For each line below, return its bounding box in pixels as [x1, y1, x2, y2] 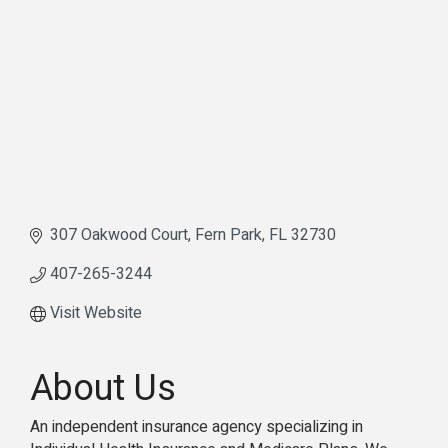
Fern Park [195, 223, 262, 248]
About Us [30, 362, 176, 416]
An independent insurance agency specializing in [30, 415, 363, 440]
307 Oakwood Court [50, 223, 188, 248]
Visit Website [50, 301, 142, 326]
